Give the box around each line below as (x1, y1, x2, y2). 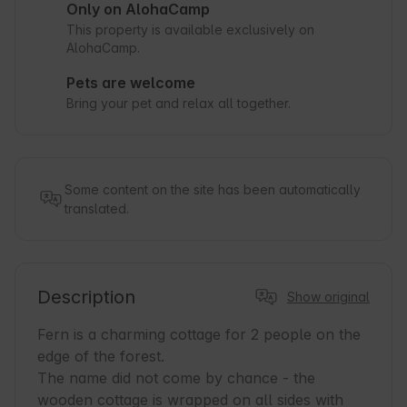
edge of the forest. (37, 347, 164, 366)
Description (37, 286, 135, 309)
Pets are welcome (66, 74, 195, 93)
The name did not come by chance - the (37, 369, 315, 388)
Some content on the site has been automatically (65, 182, 361, 198)
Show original (287, 289, 370, 305)
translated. (65, 201, 129, 217)
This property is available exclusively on (66, 22, 314, 38)
